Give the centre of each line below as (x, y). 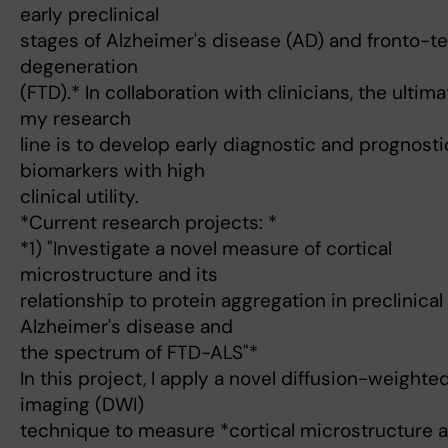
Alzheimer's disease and (126, 327)
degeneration (79, 67)
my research (75, 119)
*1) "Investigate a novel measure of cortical (206, 249)
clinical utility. (79, 197)
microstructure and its (119, 275)
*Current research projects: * (148, 223)
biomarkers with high (112, 171)
